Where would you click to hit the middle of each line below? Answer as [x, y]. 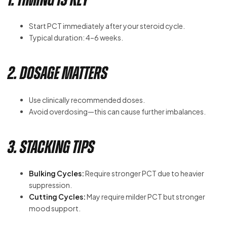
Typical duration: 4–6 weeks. [76, 38]
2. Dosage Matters [58, 73]
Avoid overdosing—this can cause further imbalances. [117, 111]
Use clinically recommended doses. [87, 100]
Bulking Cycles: [56, 174]
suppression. [50, 185]
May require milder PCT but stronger [145, 197]
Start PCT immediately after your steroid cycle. [107, 26]
